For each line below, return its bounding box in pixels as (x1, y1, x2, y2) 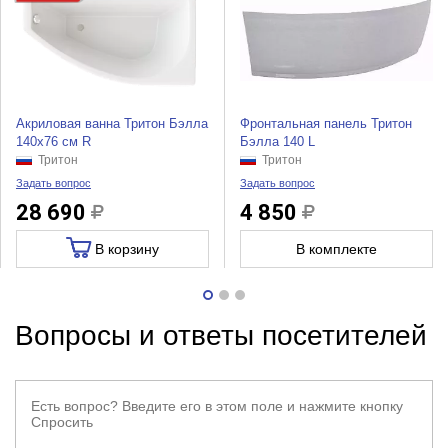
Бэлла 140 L (239, 134, 315, 150)
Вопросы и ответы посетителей (14, 319, 427, 351)
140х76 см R (15, 134, 91, 150)
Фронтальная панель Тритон (239, 116, 412, 132)
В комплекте (296, 241, 377, 258)
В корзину (91, 241, 159, 258)
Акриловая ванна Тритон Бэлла (15, 116, 208, 132)
